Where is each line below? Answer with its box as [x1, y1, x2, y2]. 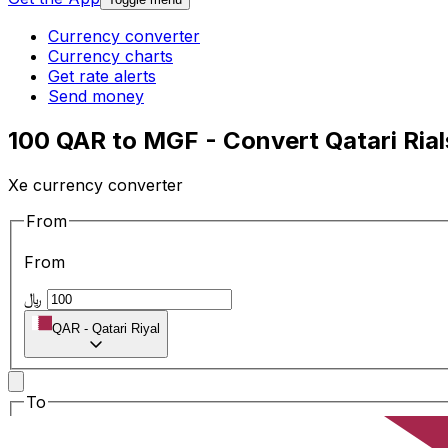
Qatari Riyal [92, 321, 160, 337]
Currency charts [48, 46, 173, 67]
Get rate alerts [48, 66, 156, 87]
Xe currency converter [8, 174, 183, 195]
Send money [48, 86, 144, 107]
